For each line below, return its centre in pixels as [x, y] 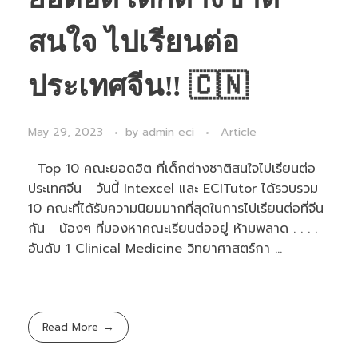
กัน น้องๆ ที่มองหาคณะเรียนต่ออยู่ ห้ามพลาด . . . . [173, 229]
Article [239, 133]
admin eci [170, 133]
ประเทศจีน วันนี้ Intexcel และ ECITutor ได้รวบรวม [173, 189]
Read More [71, 328]
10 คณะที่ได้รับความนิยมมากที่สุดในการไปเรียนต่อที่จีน [176, 209]
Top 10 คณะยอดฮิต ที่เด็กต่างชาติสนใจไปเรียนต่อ [172, 169]
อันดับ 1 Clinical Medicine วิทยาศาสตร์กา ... [155, 249]
